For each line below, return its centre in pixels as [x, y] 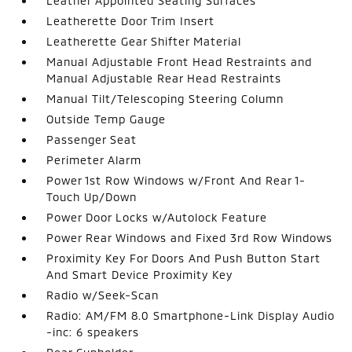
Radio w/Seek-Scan [103, 295]
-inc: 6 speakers [93, 332]
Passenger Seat [92, 139]
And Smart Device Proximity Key [140, 275]
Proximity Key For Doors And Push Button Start [184, 258]
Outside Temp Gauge [106, 119]
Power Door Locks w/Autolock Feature [157, 217]
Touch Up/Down [92, 197]
